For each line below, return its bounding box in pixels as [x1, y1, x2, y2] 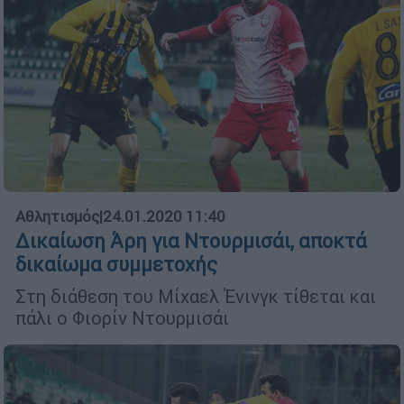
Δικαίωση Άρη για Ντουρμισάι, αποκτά [15, 228, 367, 253]
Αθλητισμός [15, 206, 99, 226]
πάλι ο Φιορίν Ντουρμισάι [15, 306, 229, 329]
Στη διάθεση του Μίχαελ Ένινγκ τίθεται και [15, 284, 376, 308]
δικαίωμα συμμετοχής [15, 252, 217, 277]
